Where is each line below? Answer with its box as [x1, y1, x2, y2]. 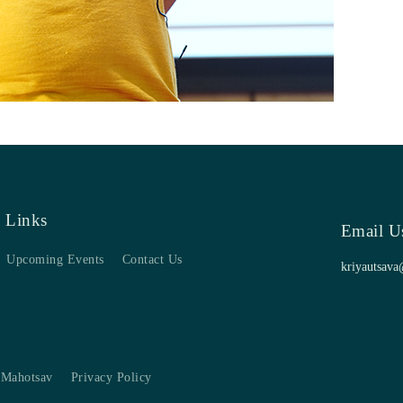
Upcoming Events [6, 252, 104, 266]
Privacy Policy [70, 370, 152, 384]
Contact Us [121, 252, 183, 266]
